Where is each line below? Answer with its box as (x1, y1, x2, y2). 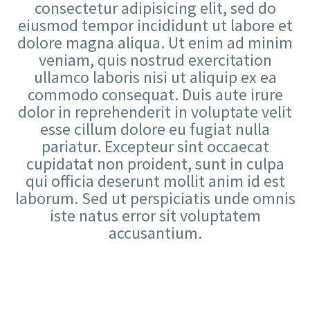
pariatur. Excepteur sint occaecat (41, 135, 269, 157)
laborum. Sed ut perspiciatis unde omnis (15, 187, 295, 209)
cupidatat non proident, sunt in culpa (26, 152, 284, 174)
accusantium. (108, 221, 202, 244)
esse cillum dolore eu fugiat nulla (40, 118, 270, 140)
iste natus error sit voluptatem (49, 204, 261, 226)
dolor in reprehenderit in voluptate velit (18, 100, 292, 122)
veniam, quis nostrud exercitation (38, 48, 272, 71)
